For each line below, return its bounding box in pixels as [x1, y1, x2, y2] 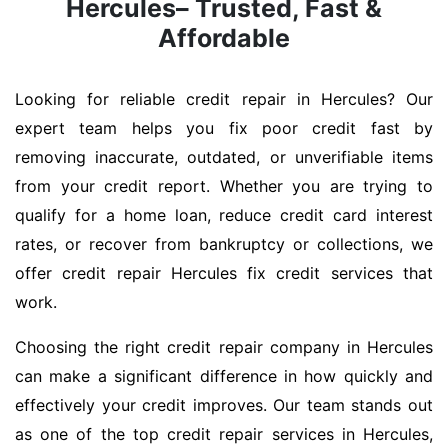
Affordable [158, 23, 290, 54]
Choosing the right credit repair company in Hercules [15, 337, 433, 358]
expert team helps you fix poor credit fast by [15, 118, 433, 139]
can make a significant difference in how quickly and [15, 366, 433, 387]
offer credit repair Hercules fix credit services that [15, 263, 433, 284]
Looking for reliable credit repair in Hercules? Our [15, 89, 433, 110]
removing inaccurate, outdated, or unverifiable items [15, 147, 433, 168]
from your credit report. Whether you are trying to [15, 176, 433, 197]
